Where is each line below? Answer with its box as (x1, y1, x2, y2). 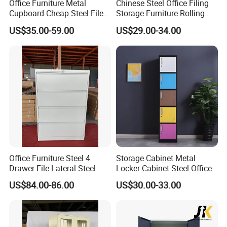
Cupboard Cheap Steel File (9, 8, 104, 19)
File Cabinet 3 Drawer (116, 18, 192, 29)
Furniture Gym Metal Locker (116, 172, 215, 184)
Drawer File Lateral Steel (9, 162, 96, 174)
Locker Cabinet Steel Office (116, 162, 212, 174)
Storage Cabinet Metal (116, 152, 196, 164)
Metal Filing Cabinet (9, 172, 81, 184)
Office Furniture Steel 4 (9, 152, 91, 164)
